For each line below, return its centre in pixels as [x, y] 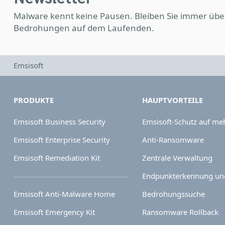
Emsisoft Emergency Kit [54, 212]
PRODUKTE [34, 100]
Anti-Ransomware [173, 140]
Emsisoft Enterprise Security [62, 140]
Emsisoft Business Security [60, 122]
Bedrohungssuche [173, 194]
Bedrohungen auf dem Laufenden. [84, 28]
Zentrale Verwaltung [177, 158]
